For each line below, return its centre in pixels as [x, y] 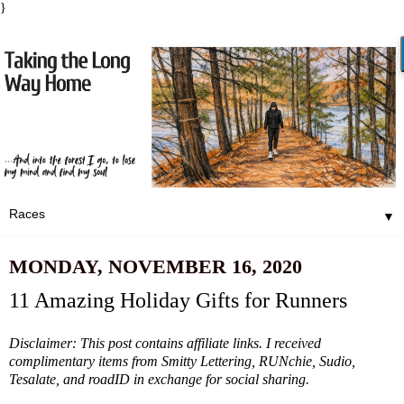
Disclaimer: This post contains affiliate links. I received [165, 344]
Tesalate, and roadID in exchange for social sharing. [161, 380]
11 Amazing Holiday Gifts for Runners [178, 300]
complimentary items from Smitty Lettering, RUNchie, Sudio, [182, 362]
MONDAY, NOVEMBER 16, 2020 [156, 266]
